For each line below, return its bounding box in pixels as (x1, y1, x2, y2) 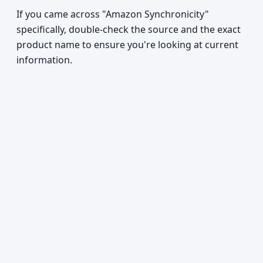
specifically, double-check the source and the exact (16, 23, 241, 36)
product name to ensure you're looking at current (16, 38, 238, 51)
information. (16, 53, 72, 66)
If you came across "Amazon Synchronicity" (16, 8, 209, 21)
